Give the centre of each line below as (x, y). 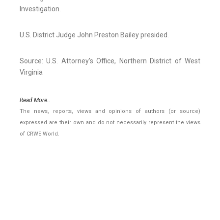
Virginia (31, 72)
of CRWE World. (40, 134)
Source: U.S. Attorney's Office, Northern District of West (110, 61)
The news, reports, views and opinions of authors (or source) (110, 111)
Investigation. (40, 9)
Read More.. (35, 100)
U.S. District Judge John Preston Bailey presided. (94, 35)
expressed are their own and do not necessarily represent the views (110, 123)
